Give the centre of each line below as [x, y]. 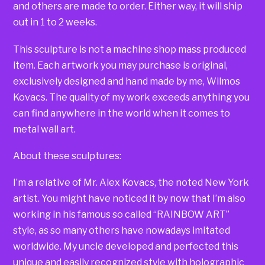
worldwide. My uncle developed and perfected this [126, 247]
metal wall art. [45, 129]
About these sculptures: [67, 156]
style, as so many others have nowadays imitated [122, 231]
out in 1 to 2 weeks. [55, 22]
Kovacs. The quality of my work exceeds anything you [132, 97]
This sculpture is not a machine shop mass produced [130, 49]
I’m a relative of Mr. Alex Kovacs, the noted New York [131, 183]
